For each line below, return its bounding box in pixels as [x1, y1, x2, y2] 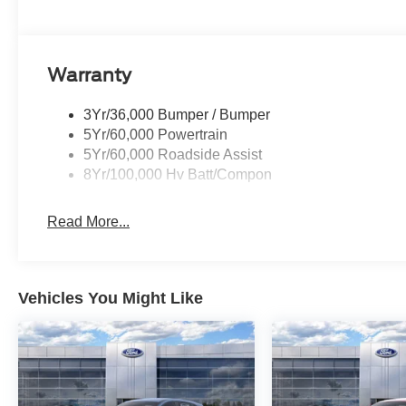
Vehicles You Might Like [18, 289, 203, 308]
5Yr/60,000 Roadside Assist [83, 147, 263, 163]
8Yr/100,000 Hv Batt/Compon [83, 167, 273, 183]
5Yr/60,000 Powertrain [83, 127, 228, 143]
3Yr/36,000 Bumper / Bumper [83, 107, 271, 123]
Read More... [47, 214, 130, 230]
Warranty [47, 63, 132, 86]
